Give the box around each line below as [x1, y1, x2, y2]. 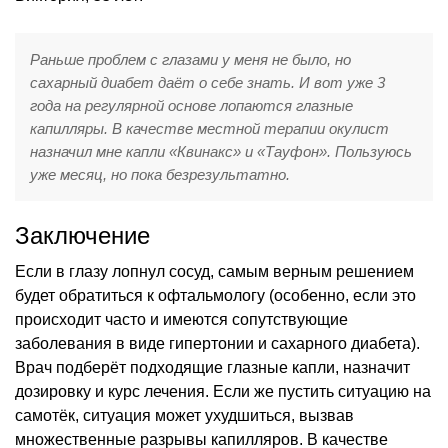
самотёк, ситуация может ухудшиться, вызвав [15, 406, 354, 424]
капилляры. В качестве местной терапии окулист [30, 119, 389, 137]
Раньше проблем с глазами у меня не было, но [30, 50, 351, 68]
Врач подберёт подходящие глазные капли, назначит [15, 358, 410, 376]
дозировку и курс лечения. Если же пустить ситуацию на [15, 382, 431, 400]
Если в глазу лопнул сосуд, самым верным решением [15, 262, 414, 280]
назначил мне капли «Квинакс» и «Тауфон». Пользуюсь [30, 142, 412, 160]
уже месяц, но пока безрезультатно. [30, 165, 290, 183]
